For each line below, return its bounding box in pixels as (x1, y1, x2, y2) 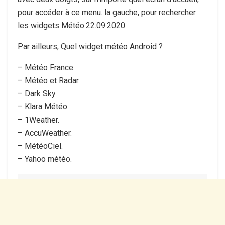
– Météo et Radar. (18, 75, 80, 85)
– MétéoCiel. (18, 141, 63, 151)
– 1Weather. (18, 115, 59, 125)
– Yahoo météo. (18, 154, 72, 164)
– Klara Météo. (18, 101, 69, 111)
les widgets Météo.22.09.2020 (18, 20, 125, 30)
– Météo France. (18, 62, 75, 72)
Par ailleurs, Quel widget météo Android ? (18, 41, 163, 51)
